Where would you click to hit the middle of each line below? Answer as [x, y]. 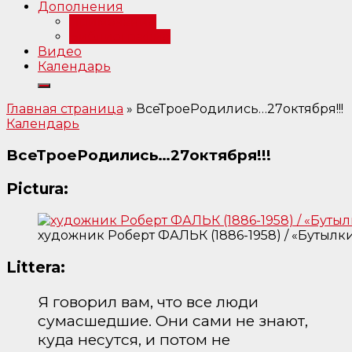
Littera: [36, 268]
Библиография [120, 37]
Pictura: [37, 189]
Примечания [113, 22]
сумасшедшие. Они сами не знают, [173, 320]
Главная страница [65, 109]
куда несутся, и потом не [134, 339]
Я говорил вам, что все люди [148, 301]
